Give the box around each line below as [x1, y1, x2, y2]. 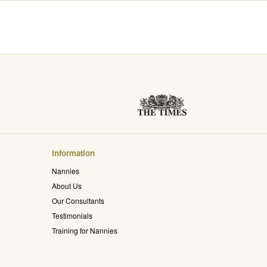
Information [52, 147, 95, 159]
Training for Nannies [52, 225, 117, 235]
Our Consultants [52, 195, 104, 206]
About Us [52, 181, 82, 191]
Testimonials [52, 210, 92, 221]
